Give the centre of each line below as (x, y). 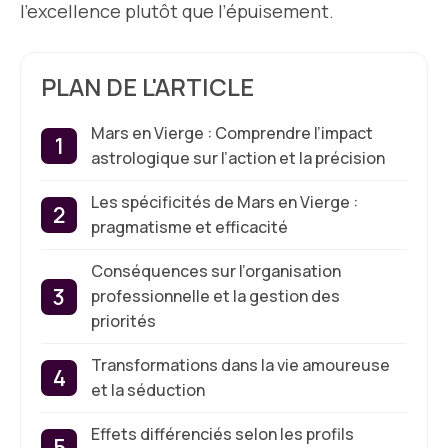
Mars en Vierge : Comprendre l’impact (232, 133)
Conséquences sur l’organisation (216, 271)
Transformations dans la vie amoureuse (240, 365)
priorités (123, 321)
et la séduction (148, 390)
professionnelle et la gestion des (215, 296)
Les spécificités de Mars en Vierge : (224, 202)
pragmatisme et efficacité (189, 227)
